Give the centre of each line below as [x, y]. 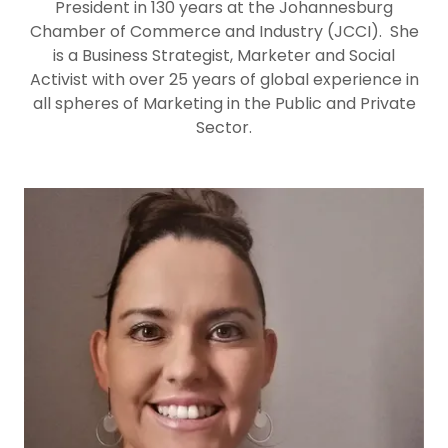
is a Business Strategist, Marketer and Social [224, 56]
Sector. [224, 128]
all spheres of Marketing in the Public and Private [224, 104]
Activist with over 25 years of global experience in [224, 80]
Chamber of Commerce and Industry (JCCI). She [224, 32]
